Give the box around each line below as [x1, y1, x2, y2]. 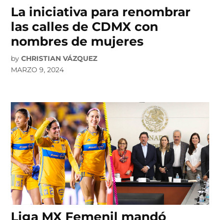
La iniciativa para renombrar [11, 4, 191, 20]
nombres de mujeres [11, 34, 144, 49]
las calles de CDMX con [11, 19, 159, 34]
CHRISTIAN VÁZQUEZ [21, 54, 98, 63]
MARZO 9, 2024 [11, 65, 64, 75]
